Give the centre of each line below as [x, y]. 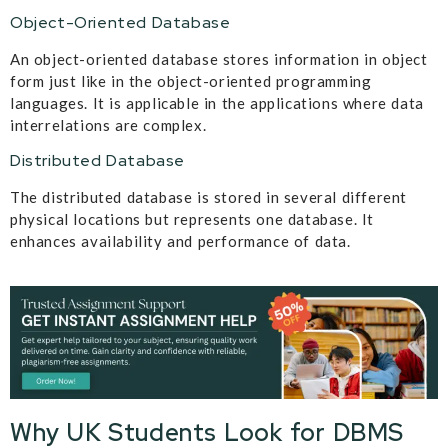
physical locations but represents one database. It [192, 218]
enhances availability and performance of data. [180, 240]
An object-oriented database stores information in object [219, 59]
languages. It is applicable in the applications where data [217, 103]
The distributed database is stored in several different [209, 196]
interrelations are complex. [108, 125]
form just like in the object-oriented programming [191, 81]
